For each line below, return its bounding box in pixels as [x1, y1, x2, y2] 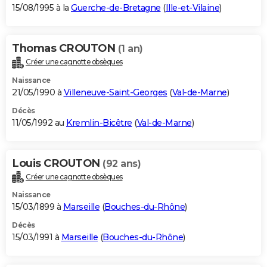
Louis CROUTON [12, 156, 103, 170]
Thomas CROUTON [12, 41, 118, 55]
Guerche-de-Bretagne [71, 2, 161, 13]
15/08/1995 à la [12, 2, 71, 13]
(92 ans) [103, 157, 141, 169]
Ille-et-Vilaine [165, 2, 219, 13]
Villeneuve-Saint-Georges [63, 86, 167, 98]
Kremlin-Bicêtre [66, 117, 132, 128]
